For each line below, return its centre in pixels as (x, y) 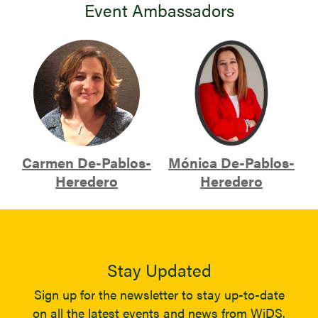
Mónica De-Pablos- (231, 162)
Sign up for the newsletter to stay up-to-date (159, 294)
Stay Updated (159, 269)
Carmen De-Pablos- (87, 162)
